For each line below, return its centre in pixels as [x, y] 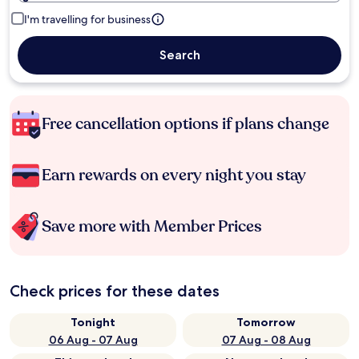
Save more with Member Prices [152, 226]
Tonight [93, 322]
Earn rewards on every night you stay [174, 175]
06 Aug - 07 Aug [93, 340]
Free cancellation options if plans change [186, 124]
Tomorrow [266, 322]
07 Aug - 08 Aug [266, 340]
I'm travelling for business [87, 19]
